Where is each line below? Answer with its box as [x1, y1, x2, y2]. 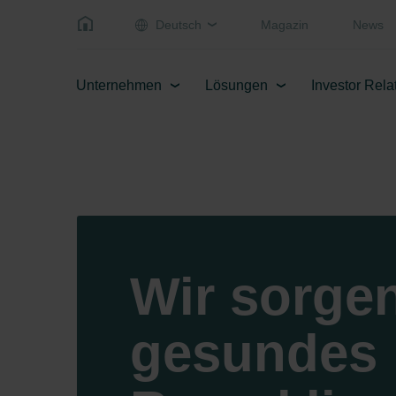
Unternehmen [76, 78, 162, 93]
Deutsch [156, 17, 202, 32]
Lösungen [205, 78, 268, 93]
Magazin [261, 17, 308, 32]
